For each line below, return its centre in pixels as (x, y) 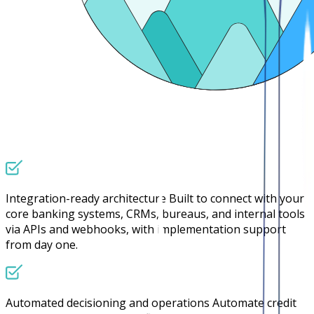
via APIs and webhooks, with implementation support (146, 229)
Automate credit (254, 302)
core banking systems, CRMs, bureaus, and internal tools (155, 213)
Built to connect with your (237, 198)
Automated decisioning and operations (108, 302)
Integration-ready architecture (86, 198)
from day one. (42, 244)
